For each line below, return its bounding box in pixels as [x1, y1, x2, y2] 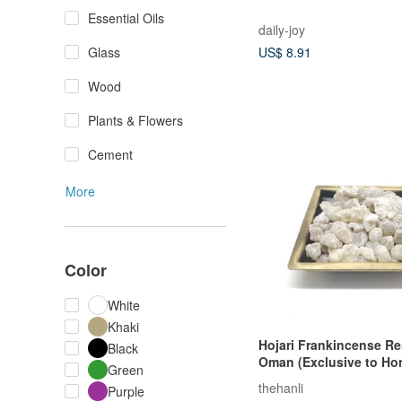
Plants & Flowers [88, 111, 183, 129]
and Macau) [258, 369, 330, 388]
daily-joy [258, 21, 305, 39]
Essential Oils [88, 9, 164, 27]
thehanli [258, 378, 303, 397]
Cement [88, 145, 133, 163]
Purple [108, 382, 144, 400]
